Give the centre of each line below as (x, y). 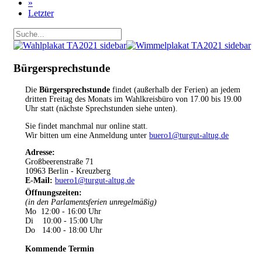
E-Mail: (39, 181)
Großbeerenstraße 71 (59, 162)
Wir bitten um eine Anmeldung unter (87, 135)
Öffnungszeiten (52, 193)
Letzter (41, 13)
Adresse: (40, 153)
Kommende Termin (60, 249)
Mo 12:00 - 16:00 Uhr (63, 212)
